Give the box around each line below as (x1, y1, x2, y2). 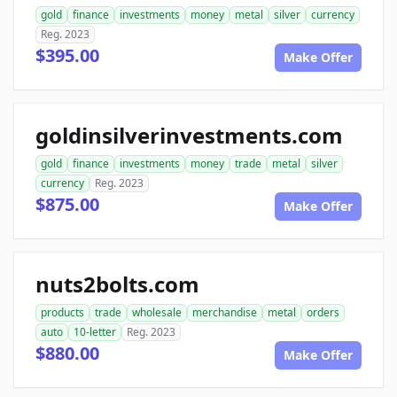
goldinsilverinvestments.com (35, 121, 343, 151)
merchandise (192, 305, 257, 321)
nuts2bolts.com (35, 269, 199, 300)
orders (307, 305, 339, 321)
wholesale (132, 305, 182, 321)
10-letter (74, 324, 116, 340)
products (41, 305, 84, 321)
